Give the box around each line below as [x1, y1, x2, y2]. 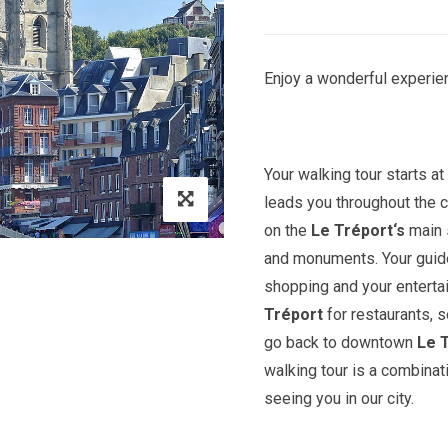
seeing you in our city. [264, 389, 414, 408]
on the [264, 221, 311, 240]
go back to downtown [264, 333, 417, 352]
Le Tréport [311, 221, 393, 240]
